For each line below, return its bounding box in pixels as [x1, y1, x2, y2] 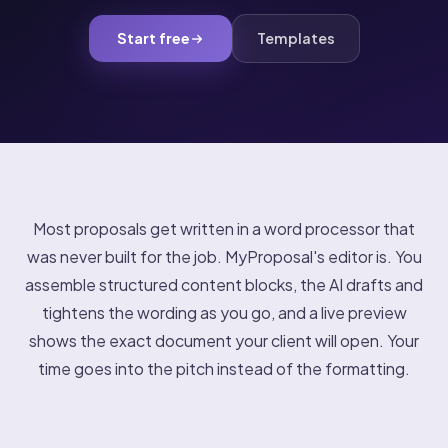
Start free [116, 29, 190, 47]
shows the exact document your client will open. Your [29, 330, 419, 351]
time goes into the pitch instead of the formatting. [38, 358, 410, 379]
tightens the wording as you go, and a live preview [41, 302, 407, 323]
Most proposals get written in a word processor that [33, 218, 415, 239]
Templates [256, 29, 335, 47]
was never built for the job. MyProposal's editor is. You [26, 246, 422, 267]
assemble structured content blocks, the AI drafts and [25, 274, 423, 295]
